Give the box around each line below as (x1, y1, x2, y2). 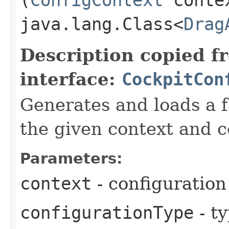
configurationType (20, 202, 194, 223)
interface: (20, 68, 122, 89)
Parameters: (20, 149, 123, 167)
